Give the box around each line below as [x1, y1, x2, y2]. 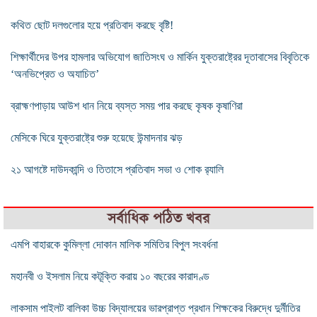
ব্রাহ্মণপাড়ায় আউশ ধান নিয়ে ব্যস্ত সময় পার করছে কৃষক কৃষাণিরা [11, 99, 243, 112]
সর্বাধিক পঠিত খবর [108, 209, 209, 227]
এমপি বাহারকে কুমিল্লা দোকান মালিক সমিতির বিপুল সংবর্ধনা [11, 238, 218, 250]
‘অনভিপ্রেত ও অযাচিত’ [11, 67, 99, 80]
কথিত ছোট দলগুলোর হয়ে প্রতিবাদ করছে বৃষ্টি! [11, 18, 173, 31]
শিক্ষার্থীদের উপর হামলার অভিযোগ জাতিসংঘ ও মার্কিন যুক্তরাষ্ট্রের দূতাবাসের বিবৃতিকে [11, 50, 309, 63]
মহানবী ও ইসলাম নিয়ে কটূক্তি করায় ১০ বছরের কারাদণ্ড [11, 270, 209, 282]
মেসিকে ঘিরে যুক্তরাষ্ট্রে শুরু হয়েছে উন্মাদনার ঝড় [11, 131, 183, 144]
